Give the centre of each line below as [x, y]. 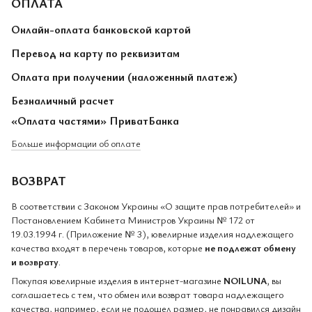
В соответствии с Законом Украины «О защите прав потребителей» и [156, 205]
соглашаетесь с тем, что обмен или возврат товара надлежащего [147, 294]
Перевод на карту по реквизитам [95, 53]
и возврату [35, 261]
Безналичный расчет [63, 100]
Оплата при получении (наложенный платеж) [124, 76]
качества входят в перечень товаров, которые [108, 247]
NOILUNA [245, 280]
